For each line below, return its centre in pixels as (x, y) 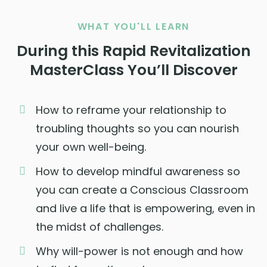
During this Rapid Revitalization (133, 51)
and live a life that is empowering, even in (145, 208)
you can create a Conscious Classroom (142, 190)
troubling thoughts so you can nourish (137, 128)
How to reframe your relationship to (131, 110)
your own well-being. (91, 147)
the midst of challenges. (100, 226)
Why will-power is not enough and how (139, 251)
